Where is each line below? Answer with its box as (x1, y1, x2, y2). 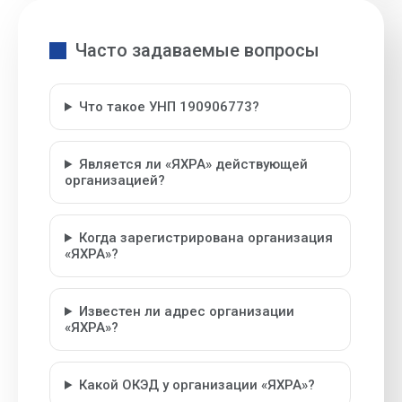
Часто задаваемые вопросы (75, 39, 319, 61)
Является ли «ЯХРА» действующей (78, 156, 308, 172)
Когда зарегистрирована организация (78, 230, 333, 246)
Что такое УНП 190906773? (78, 99, 259, 115)
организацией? (65, 172, 165, 188)
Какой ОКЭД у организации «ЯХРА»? (78, 377, 315, 393)
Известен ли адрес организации (78, 303, 294, 319)
